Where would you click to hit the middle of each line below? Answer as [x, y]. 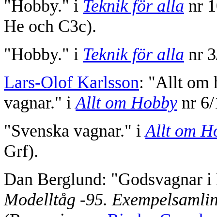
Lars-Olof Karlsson [71, 83]
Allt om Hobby [126, 103]
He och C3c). [50, 26]
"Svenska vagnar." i [75, 131]
